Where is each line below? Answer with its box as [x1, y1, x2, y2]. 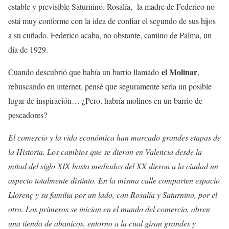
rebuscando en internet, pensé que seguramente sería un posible [8, 81, 212, 91]
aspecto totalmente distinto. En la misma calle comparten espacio [8, 175, 220, 186]
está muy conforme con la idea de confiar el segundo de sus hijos [8, 15, 216, 26]
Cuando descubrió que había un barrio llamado [8, 66, 162, 77]
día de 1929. [8, 44, 51, 55]
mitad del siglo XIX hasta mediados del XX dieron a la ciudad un [8, 161, 218, 171]
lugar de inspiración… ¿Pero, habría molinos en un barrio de [8, 95, 202, 106]
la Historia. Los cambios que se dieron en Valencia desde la [8, 146, 202, 157]
